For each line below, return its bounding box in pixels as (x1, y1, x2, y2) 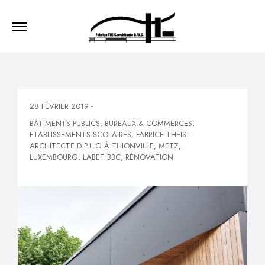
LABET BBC (83, 151, 121, 163)
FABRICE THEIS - (136, 129, 190, 140)
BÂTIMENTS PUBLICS (30, 118, 100, 129)
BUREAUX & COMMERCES (105, 118, 192, 129)
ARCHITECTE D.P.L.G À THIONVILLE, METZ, (30, 140, 181, 151)
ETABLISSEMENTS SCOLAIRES (30, 129, 131, 140)
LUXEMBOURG (30, 151, 78, 163)
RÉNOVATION (125, 151, 173, 163)
